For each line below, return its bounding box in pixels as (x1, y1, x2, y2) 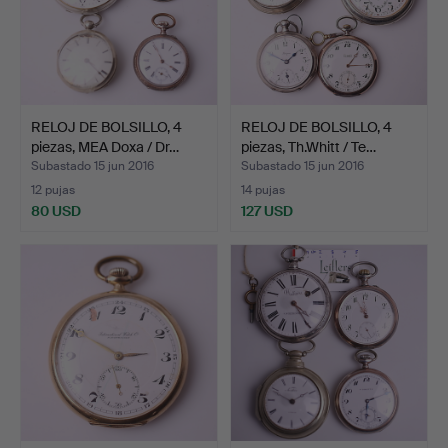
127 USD (241, 202, 293, 221)
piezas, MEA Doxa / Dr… (31, 138, 179, 157)
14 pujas (241, 182, 285, 199)
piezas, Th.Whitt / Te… (241, 138, 376, 157)
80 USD (31, 202, 81, 221)
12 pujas (31, 182, 75, 199)
